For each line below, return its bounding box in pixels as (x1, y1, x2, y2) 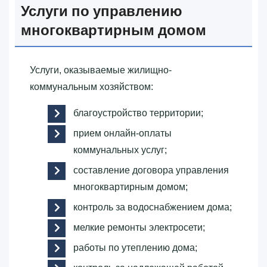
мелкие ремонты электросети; (73, 222, 205, 233)
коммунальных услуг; (73, 145, 167, 156)
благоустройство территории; (73, 108, 203, 119)
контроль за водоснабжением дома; (73, 202, 232, 213)
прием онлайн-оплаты (73, 128, 172, 139)
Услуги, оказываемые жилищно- (30, 65, 172, 76)
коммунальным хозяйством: (30, 82, 153, 92)
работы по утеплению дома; (73, 243, 197, 253)
